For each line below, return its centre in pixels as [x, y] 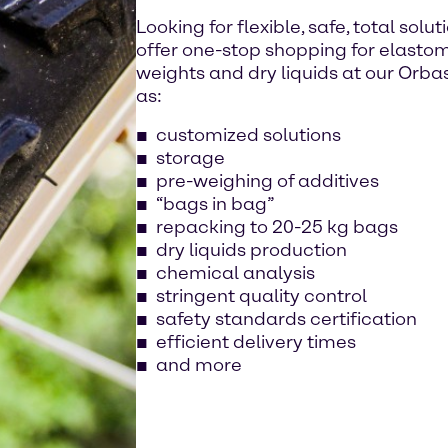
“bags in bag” [215, 203]
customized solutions [248, 134]
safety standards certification [286, 318]
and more [199, 364]
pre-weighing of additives [267, 180]
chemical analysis [235, 272]
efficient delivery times [256, 341]
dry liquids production [251, 249]
